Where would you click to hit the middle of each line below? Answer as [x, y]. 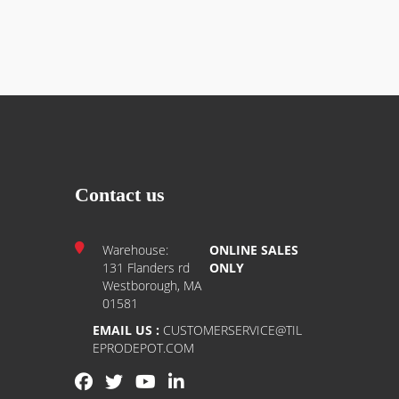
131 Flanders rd [146, 268]
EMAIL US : [126, 330]
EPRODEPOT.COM [143, 348]
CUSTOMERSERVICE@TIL [230, 330]
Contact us [119, 195]
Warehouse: [135, 250]
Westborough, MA [151, 285]
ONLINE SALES [253, 250]
